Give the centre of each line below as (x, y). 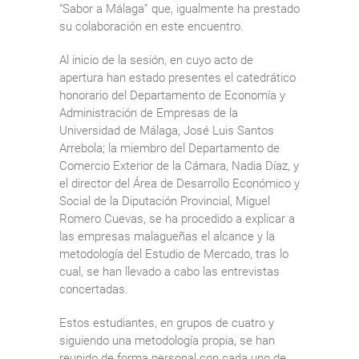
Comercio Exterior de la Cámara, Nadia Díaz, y (179, 165)
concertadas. (94, 289)
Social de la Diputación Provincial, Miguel (165, 201)
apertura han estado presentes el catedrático (177, 77)
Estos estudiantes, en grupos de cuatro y (167, 323)
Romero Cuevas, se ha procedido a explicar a (177, 218)
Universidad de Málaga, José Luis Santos (167, 130)
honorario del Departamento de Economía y (172, 95)
